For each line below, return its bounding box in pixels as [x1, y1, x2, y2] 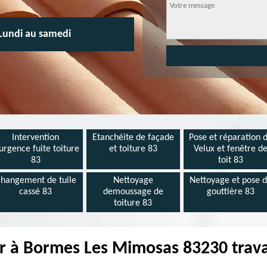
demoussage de [103, 187, 163, 197]
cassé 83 [19, 187, 52, 197]
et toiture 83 [108, 144, 157, 154]
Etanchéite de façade [92, 133, 174, 142]
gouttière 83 [207, 187, 255, 197]
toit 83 [218, 156, 244, 165]
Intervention [12, 133, 60, 142]
